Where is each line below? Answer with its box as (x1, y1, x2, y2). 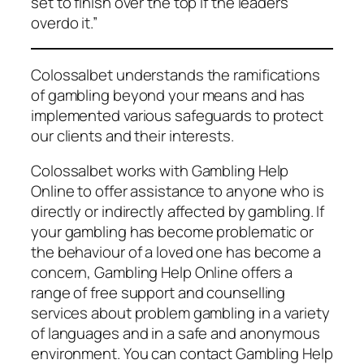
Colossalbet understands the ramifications (31, 63, 320, 85)
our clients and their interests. (31, 124, 234, 146)
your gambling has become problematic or (31, 221, 314, 243)
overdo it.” (31, 11, 97, 33)
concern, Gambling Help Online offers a (31, 262, 293, 284)
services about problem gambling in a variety (31, 302, 330, 324)
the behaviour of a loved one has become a (31, 241, 321, 263)
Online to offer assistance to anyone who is (31, 180, 324, 202)
